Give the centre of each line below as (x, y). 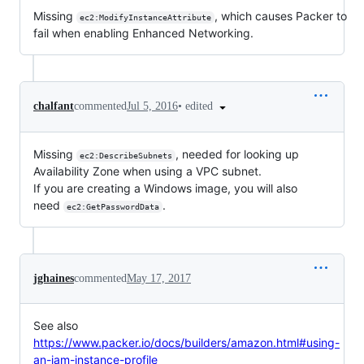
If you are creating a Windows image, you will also (165, 188)
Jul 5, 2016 (152, 106)
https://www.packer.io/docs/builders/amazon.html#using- (186, 342)
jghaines (54, 278)
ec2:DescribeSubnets (126, 155)
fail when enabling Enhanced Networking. (143, 33)
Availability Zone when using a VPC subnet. (147, 171)
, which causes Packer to (282, 16)
